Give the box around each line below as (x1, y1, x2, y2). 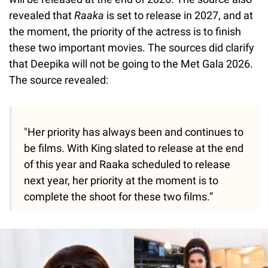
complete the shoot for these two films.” (24, 190, 213, 203)
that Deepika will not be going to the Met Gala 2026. (9, 57, 253, 71)
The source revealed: (9, 74, 108, 87)
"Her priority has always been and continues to (24, 126, 243, 139)
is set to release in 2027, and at (104, 9, 253, 22)
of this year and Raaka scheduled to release (24, 158, 230, 171)
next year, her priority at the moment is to (24, 174, 218, 187)
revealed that (9, 9, 72, 22)
